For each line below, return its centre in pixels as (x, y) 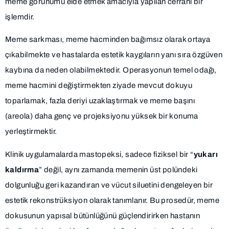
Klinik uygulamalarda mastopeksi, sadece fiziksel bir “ (99, 154)
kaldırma (22, 169)
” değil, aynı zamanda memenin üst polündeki (118, 169)
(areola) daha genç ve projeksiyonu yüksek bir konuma (102, 116)
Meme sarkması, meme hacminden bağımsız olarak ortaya (108, 40)
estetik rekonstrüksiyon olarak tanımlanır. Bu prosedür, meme (112, 200)
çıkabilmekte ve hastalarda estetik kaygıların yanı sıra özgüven (114, 55)
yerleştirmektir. (31, 132)
